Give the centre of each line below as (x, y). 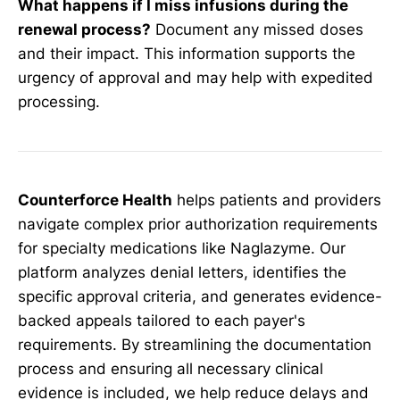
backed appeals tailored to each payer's (162, 320)
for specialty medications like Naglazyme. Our (182, 248)
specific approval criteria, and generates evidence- (200, 296)
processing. (59, 102)
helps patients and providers (277, 200)
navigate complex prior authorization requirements (198, 224)
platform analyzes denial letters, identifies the (182, 272)
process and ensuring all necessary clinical (171, 368)
